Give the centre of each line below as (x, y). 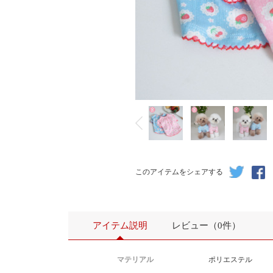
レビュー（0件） (206, 225)
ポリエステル (230, 260)
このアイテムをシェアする (179, 172)
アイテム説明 (120, 225)
